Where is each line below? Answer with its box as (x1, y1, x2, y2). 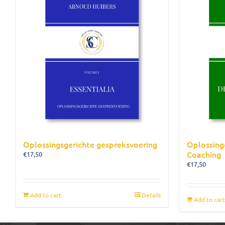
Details (142, 191, 161, 199)
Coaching (187, 149, 221, 160)
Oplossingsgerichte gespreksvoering (23, 139, 157, 150)
